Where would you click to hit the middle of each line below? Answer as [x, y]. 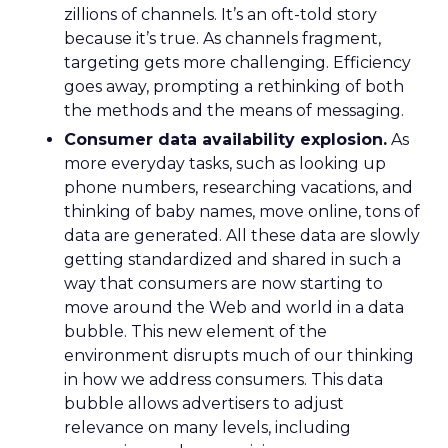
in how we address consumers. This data [223, 379]
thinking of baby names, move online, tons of [242, 211]
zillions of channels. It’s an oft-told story [220, 14]
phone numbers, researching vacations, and [238, 187]
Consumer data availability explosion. [225, 139]
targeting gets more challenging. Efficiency [237, 62]
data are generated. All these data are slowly [242, 235]
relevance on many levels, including [207, 427]
